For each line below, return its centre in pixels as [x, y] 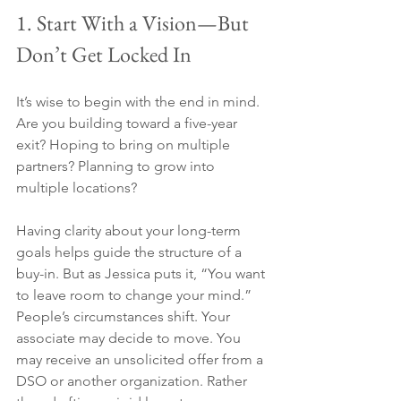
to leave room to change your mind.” [136, 295]
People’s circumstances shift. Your [125, 317]
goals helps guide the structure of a [131, 252]
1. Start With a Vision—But [135, 23]
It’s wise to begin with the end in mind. [140, 102]
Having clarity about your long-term [130, 231]
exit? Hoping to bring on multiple [125, 145]
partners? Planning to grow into [117, 166]
